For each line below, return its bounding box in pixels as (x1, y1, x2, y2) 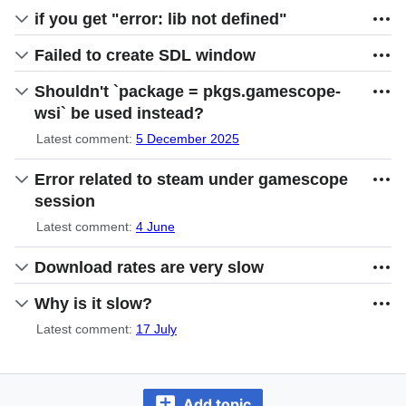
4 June (136, 219, 175, 234)
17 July (136, 322, 177, 336)
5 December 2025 (136, 131, 239, 146)
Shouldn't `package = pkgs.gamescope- (34, 82, 341, 101)
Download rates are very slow (34, 258, 264, 276)
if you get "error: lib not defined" (34, 10, 287, 28)
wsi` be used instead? (34, 104, 204, 122)
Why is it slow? (34, 295, 152, 313)
